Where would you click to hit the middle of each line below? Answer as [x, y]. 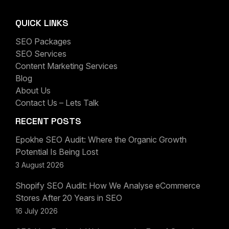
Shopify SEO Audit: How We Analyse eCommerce [108, 186]
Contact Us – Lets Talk [57, 103]
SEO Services [41, 54]
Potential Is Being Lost [57, 152]
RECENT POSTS [48, 121]
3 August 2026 [40, 165]
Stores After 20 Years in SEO [69, 198]
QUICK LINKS [42, 23]
